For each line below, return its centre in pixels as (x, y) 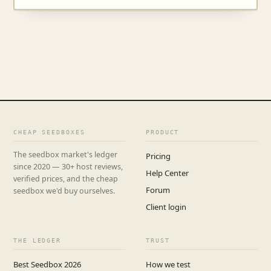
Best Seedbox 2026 (47, 264)
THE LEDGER (37, 240)
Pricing (158, 156)
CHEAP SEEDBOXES (49, 132)
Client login (166, 207)
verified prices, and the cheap (66, 179)
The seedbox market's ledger (65, 155)
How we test (168, 264)
